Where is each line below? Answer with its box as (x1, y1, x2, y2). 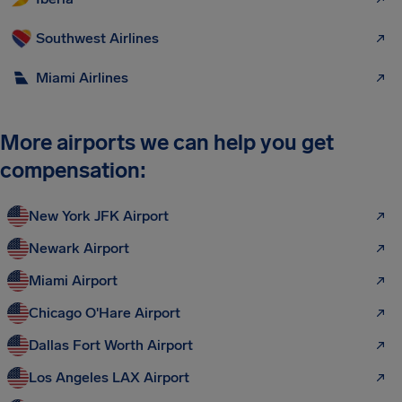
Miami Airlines (36, 69, 128, 87)
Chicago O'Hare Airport (29, 304, 180, 322)
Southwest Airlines (36, 30, 159, 48)
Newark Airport (29, 240, 129, 258)
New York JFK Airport (29, 207, 169, 225)
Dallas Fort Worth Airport (29, 336, 193, 354)
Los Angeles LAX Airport (29, 369, 189, 387)
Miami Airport (29, 272, 118, 290)
